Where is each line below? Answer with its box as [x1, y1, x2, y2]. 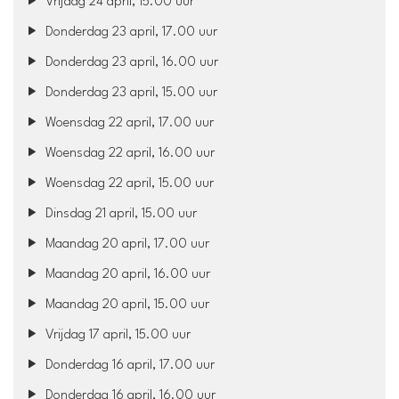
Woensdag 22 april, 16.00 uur [42, 146, 216, 160]
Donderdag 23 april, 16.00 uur [42, 55, 219, 69]
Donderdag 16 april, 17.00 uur [42, 358, 216, 372]
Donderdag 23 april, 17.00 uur [42, 25, 218, 39]
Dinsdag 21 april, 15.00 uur [42, 207, 198, 221]
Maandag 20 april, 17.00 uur [42, 237, 210, 251]
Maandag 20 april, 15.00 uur [42, 297, 210, 312]
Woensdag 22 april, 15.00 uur [42, 176, 215, 191]
